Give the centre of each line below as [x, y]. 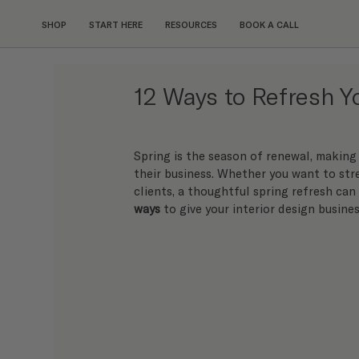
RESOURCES [191, 24]
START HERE [115, 24]
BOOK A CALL [269, 24]
